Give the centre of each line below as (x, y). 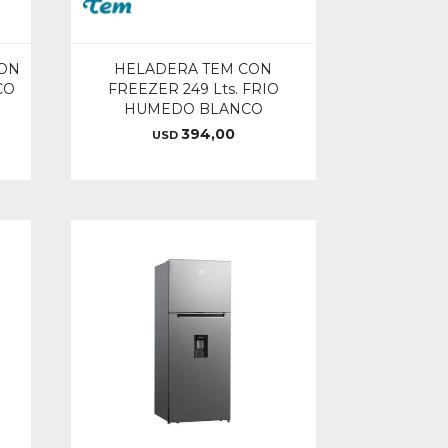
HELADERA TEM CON (193, 68)
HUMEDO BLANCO (193, 108)
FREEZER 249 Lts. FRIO (193, 88)
